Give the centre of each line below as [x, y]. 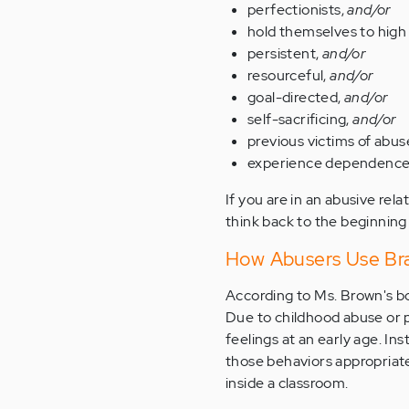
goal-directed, [296, 98]
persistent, [285, 54]
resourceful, [289, 76]
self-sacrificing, [299, 120]
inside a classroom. [287, 383]
